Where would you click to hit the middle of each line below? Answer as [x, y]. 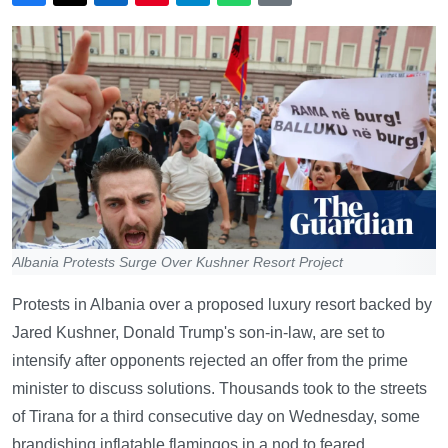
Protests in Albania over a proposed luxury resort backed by [222, 304]
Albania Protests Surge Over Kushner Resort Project [177, 261]
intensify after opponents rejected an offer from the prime [210, 360]
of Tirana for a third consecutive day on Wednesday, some [216, 416]
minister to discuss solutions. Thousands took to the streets [219, 388]
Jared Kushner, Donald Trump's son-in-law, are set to [198, 332]
